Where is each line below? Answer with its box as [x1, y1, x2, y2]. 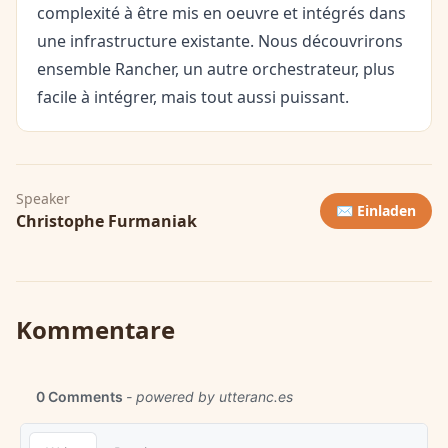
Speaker [16, 189, 70, 208]
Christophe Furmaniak [16, 210, 197, 232]
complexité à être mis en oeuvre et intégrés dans [37, 2, 406, 24]
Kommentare [16, 313, 175, 346]
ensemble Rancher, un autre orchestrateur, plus [37, 58, 395, 80]
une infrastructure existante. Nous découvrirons [37, 30, 403, 52]
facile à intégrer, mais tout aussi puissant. [37, 86, 349, 108]
